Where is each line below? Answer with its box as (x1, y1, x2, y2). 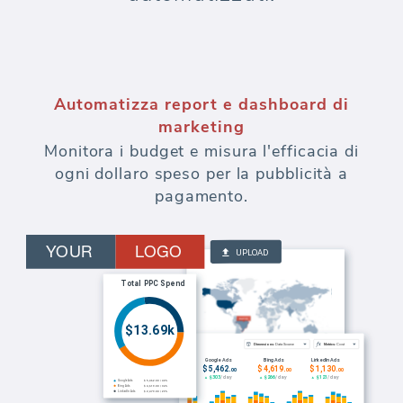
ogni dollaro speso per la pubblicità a (54, 163, 349, 185)
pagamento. (154, 185, 248, 208)
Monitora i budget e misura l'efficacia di (44, 140, 359, 163)
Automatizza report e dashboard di (53, 94, 349, 116)
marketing (157, 116, 245, 139)
